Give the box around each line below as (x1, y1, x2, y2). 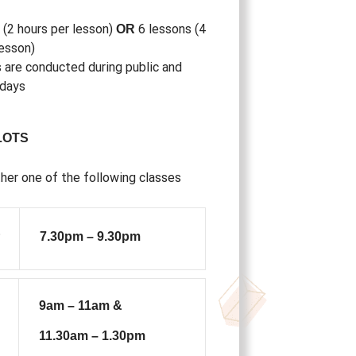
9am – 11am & (38, 298, 122, 312)
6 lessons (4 (135, 21, 206, 37)
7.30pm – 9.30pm (39, 229, 141, 243)
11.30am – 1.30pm (38, 329, 145, 343)
